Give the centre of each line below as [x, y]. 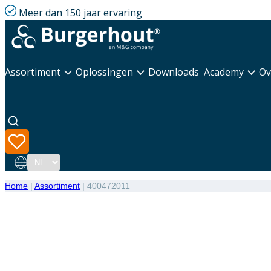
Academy [224, 72]
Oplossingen [104, 72]
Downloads [174, 72]
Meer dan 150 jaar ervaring [80, 12]
